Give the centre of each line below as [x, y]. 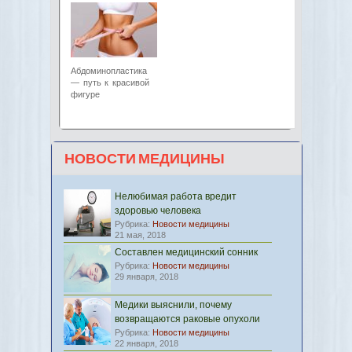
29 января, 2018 [147, 277]
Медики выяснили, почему [173, 305]
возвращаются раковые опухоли [187, 319]
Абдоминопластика [109, 71]
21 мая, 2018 [140, 235]
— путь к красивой [110, 82]
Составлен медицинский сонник [186, 252]
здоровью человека [158, 211]
